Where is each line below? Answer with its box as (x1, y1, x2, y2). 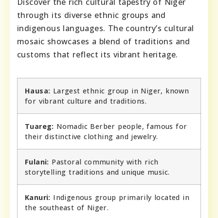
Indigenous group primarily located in (50, 192, 190, 202)
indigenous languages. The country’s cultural (17, 22, 194, 34)
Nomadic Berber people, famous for (54, 121, 187, 131)
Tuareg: (25, 121, 54, 131)
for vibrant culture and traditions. (25, 96, 146, 106)
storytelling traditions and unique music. (25, 167, 170, 177)
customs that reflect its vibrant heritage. (17, 49, 178, 60)
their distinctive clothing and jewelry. (25, 131, 158, 141)
